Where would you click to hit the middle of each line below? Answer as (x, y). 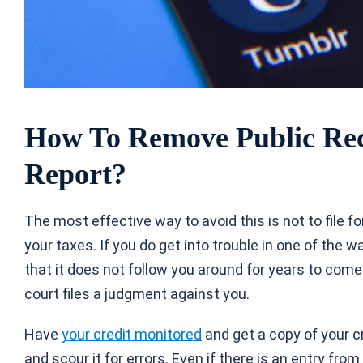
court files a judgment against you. (137, 294)
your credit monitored (132, 334)
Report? (79, 174)
